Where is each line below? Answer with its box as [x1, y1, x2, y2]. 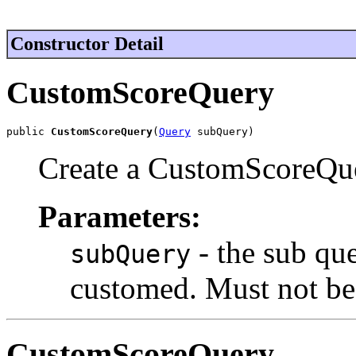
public [6, 126, 51, 138]
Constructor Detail [10, 33, 164, 54]
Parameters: [38, 199, 201, 234]
